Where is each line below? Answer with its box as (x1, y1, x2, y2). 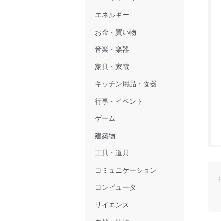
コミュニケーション (95, 166, 157, 174)
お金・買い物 (95, 28, 136, 36)
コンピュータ (95, 184, 136, 191)
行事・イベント (95, 97, 143, 105)
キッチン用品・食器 (95, 80, 157, 88)
